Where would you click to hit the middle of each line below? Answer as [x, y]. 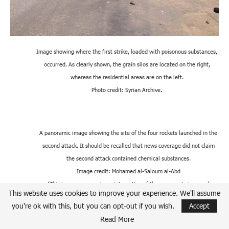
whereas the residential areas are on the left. [127, 77]
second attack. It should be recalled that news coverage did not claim [128, 146]
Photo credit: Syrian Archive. [127, 90]
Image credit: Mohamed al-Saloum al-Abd [128, 171]
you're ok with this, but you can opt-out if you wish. [93, 206]
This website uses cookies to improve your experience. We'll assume [114, 193]
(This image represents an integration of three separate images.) [128, 184]
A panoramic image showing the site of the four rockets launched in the [128, 133]
